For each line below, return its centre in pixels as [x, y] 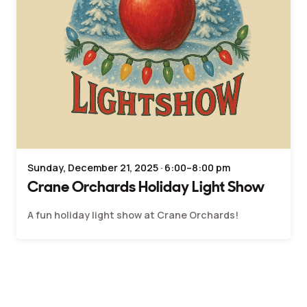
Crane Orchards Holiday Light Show [146, 186]
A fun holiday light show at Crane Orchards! [133, 214]
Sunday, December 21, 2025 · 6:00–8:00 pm [129, 168]
